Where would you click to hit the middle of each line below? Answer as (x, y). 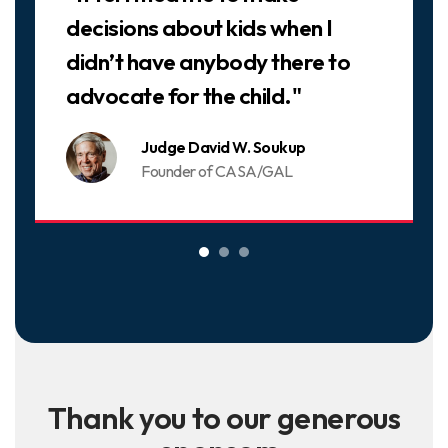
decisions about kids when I (199, 28)
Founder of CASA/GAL (217, 171)
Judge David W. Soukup (223, 147)
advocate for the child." (183, 96)
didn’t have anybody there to (208, 62)
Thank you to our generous (224, 418)
